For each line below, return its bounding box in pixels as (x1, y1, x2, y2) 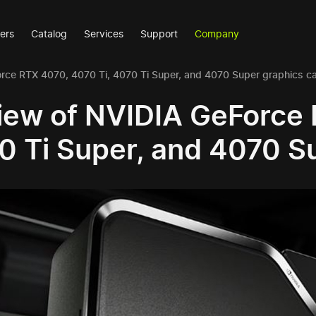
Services (84, 28, 124, 39)
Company (195, 28, 240, 39)
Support (140, 28, 178, 39)
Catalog (31, 28, 68, 39)
